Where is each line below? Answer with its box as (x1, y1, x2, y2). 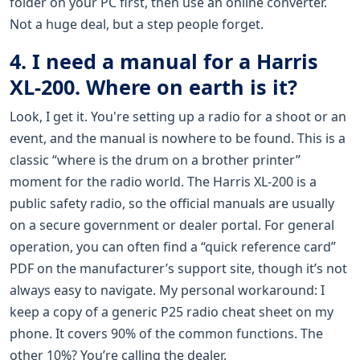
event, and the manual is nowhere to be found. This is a (10, 129, 346, 147)
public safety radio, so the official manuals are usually (10, 194, 334, 212)
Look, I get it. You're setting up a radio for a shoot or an (10, 107, 346, 125)
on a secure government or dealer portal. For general (10, 215, 334, 234)
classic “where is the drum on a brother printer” (10, 150, 301, 169)
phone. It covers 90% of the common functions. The (10, 324, 323, 342)
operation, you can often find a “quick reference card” (10, 237, 336, 256)
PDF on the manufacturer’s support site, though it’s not (10, 259, 347, 277)
